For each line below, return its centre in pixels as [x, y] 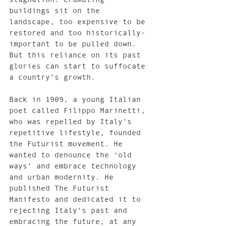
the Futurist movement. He [68, 144]
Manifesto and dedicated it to [77, 199]
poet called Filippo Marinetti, [79, 110]
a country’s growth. [52, 77]
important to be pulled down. [75, 44]
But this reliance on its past [77, 55]
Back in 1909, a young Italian [77, 99]
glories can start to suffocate [79, 66]
